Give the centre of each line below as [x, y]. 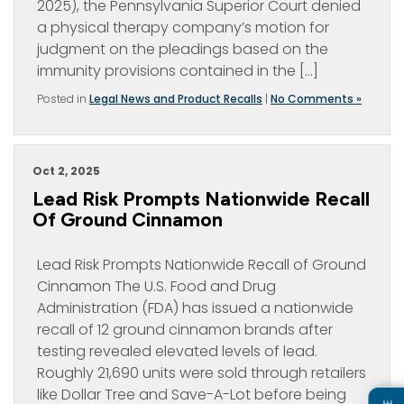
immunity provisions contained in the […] [178, 71]
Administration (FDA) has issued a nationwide [195, 308]
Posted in [63, 99]
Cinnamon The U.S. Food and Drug [156, 286]
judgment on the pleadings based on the [183, 49]
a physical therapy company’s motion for [183, 28]
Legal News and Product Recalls [176, 99]
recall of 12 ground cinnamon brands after [185, 330]
